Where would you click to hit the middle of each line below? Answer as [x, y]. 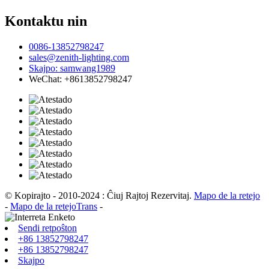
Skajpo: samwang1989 [72, 68]
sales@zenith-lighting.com [79, 58]
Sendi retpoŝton [47, 228]
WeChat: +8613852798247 [80, 79]
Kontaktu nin [46, 21]
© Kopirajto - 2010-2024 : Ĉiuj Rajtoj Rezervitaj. [99, 196]
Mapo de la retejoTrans [54, 207]
